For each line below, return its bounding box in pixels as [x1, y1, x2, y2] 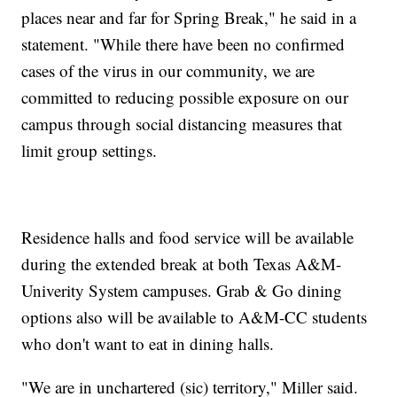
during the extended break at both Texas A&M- [21, 252, 342, 275]
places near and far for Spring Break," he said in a [21, 5, 357, 28]
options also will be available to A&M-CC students [21, 305, 368, 328]
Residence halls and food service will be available [21, 225, 354, 248]
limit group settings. [21, 138, 158, 161]
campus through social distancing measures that [21, 112, 343, 135]
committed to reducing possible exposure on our [21, 85, 349, 108]
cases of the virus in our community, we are [21, 58, 315, 82]
